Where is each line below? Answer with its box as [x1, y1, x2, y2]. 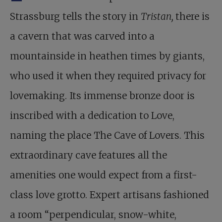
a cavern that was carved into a [10, 30, 155, 42]
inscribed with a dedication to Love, [10, 110, 174, 121]
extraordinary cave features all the [10, 149, 167, 161]
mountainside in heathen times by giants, [10, 50, 205, 62]
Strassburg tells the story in [10, 10, 141, 22]
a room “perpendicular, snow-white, [10, 209, 176, 221]
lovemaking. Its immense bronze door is [10, 90, 195, 102]
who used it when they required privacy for [10, 70, 206, 82]
